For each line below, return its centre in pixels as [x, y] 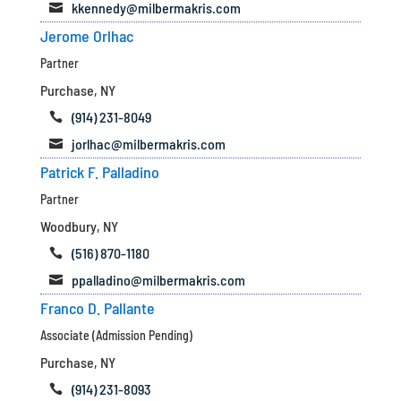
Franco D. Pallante [97, 308]
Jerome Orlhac [86, 36]
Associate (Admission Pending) [116, 335]
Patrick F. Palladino [99, 172]
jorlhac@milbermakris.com [148, 144]
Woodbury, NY [79, 226]
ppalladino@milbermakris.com [158, 280]
